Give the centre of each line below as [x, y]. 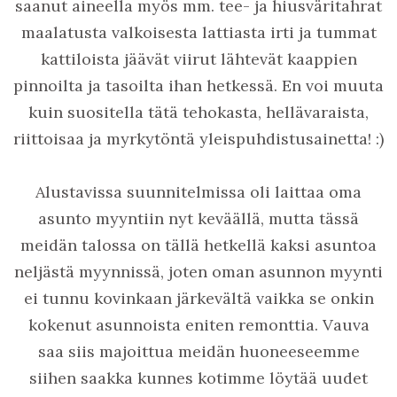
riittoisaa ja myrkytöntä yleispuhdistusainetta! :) [198, 138]
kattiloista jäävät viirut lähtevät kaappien [198, 58]
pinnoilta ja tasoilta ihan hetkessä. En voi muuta [198, 85]
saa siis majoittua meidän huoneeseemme [198, 351]
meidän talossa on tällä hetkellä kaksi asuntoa [198, 245]
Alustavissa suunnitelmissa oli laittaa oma [198, 191]
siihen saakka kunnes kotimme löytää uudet [198, 378]
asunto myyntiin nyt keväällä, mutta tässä [198, 218]
